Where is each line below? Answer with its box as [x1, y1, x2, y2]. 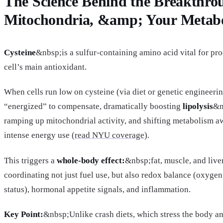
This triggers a [4, 155, 57, 165]
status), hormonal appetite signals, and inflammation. [4, 184, 191, 194]
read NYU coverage [75, 130, 144, 140]
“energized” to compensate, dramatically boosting [4, 102, 183, 111]
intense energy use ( [4, 130, 75, 140]
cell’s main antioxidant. [4, 62, 87, 72]
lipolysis [183, 102, 213, 111]
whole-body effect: [57, 155, 125, 165]
